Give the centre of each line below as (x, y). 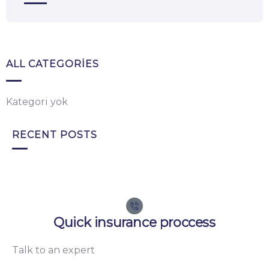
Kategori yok (37, 102)
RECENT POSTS (55, 135)
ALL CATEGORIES (53, 64)
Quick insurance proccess (134, 222)
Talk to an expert (53, 250)
